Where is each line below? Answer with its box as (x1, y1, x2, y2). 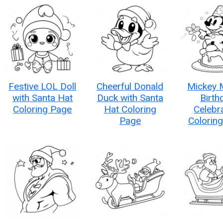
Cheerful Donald (97, 80, 164, 92)
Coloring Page (13, 103, 72, 115)
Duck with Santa (97, 92, 163, 104)
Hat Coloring (104, 103, 156, 115)
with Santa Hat (12, 92, 73, 104)
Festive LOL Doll (8, 80, 77, 92)
